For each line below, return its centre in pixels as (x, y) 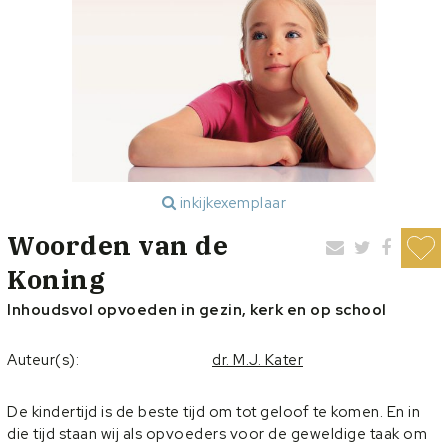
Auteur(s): (43, 359)
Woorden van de (117, 244)
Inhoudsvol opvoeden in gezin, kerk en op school (197, 309)
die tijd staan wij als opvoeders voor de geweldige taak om (217, 433)
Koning (56, 278)
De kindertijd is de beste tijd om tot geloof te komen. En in (213, 411)
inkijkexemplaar (231, 202)
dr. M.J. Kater (257, 359)
